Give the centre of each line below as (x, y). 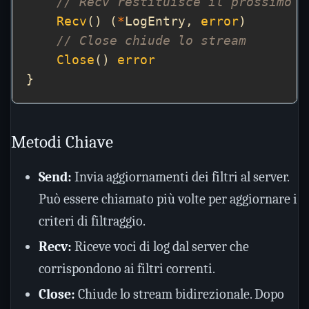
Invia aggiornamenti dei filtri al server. (180, 177)
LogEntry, (163, 21)
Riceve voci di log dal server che (160, 247)
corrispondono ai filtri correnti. (127, 269)
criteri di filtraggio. (92, 221)
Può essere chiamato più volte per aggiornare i (168, 199)
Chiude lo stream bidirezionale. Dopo (180, 294)
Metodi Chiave (62, 142)
